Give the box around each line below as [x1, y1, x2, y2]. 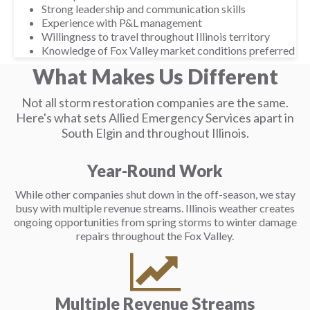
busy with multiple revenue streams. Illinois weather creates [15, 201, 295, 215]
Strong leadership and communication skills [42, 2, 246, 15]
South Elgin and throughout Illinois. [61, 125, 249, 140]
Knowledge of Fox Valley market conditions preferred [42, 44, 295, 57]
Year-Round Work [87, 161, 223, 181]
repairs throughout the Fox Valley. [76, 229, 234, 242]
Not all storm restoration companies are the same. [21, 95, 289, 110]
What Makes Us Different [32, 64, 278, 89]
